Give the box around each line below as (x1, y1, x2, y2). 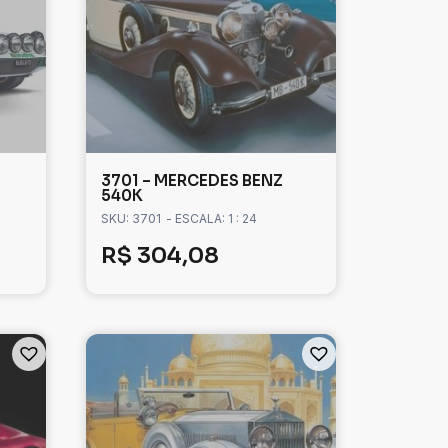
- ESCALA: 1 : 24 (166, 211, 257, 227)
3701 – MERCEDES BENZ (101, 171, 283, 191)
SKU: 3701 (101, 211, 161, 227)
